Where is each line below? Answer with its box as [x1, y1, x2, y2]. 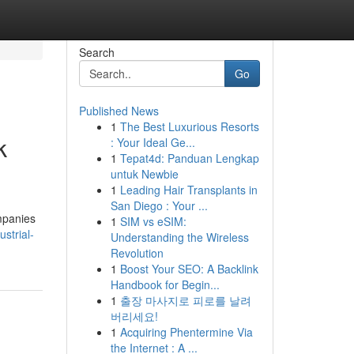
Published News [78, 103, 159, 119]
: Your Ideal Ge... [110, 134, 195, 150]
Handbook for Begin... [110, 277, 220, 292]
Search [78, 44, 115, 60]
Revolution [110, 245, 164, 261]
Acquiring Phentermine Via [119, 324, 253, 340]
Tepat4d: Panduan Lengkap [119, 150, 259, 166]
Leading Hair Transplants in [119, 182, 258, 198]
